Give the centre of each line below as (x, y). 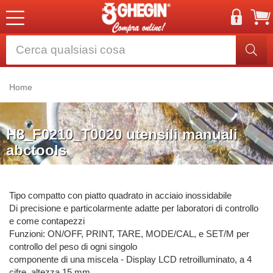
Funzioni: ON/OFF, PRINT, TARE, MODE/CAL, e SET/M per (129, 234)
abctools (36, 150)
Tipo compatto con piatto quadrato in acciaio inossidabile (120, 195)
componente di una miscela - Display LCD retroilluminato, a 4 (130, 259)
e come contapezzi (47, 221)
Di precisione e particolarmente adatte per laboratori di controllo (134, 208)
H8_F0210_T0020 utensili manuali (122, 134)
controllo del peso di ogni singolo (73, 246)
